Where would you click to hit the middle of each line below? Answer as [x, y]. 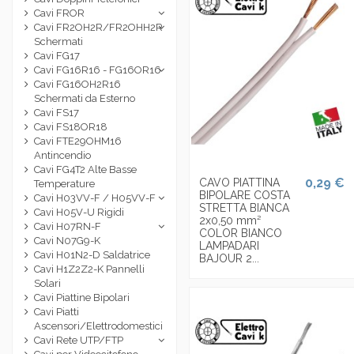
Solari [47, 284]
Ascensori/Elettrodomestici [98, 326]
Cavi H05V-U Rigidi [79, 213]
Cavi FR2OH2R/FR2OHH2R [98, 28]
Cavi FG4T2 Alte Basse [85, 170]
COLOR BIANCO [241, 233]
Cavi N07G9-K [67, 241]
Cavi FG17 [57, 56]
